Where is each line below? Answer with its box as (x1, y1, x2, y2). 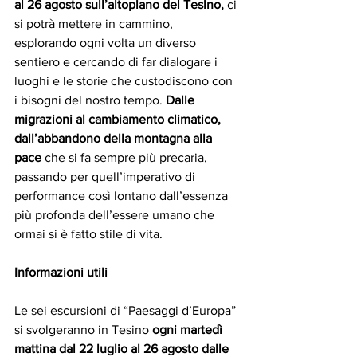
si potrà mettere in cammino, (14, 17, 176, 31)
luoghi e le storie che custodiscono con (14, 74, 236, 88)
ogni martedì (152, 323, 226, 337)
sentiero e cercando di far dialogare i (14, 55, 221, 69)
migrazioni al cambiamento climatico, (14, 112, 224, 127)
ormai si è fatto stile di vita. (14, 227, 163, 241)
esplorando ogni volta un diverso (14, 36, 199, 50)
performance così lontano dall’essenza (14, 189, 231, 203)
